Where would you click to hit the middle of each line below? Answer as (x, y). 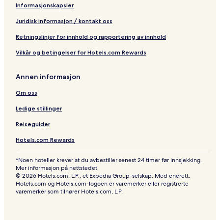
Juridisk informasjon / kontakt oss (64, 21)
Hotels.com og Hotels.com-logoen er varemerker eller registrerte (102, 184)
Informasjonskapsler (45, 5)
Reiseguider (33, 124)
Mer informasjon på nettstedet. (57, 168)
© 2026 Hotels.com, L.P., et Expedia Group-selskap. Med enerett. (103, 176)
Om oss (27, 93)
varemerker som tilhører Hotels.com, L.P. (69, 192)
